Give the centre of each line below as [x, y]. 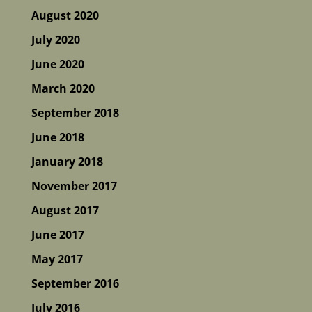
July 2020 [55, 39]
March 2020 [63, 88]
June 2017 [57, 234]
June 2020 [57, 64]
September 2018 [75, 112]
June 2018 [57, 137]
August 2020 [65, 15]
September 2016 [75, 283]
